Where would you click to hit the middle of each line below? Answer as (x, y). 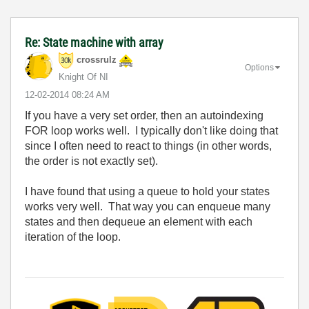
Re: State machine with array (94, 42)
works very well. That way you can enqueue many (148, 207)
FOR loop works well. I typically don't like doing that (151, 131)
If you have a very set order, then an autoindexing (144, 116)
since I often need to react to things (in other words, (148, 146)
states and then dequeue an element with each (139, 222)
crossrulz (97, 60)
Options (259, 67)
